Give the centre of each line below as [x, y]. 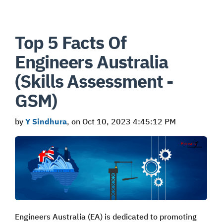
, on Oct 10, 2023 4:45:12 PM [121, 121]
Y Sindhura [46, 121]
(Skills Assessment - [94, 81]
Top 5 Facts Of [71, 42]
